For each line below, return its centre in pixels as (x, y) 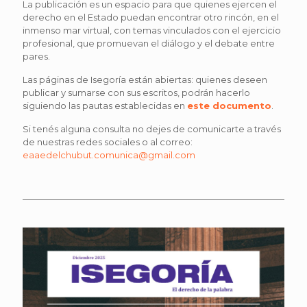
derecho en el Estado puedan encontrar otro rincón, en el (151, 17)
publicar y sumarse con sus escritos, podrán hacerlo (136, 93)
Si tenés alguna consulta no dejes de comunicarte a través (152, 129)
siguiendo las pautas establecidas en (105, 106)
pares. (37, 56)
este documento (229, 106)
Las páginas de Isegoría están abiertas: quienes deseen (145, 79)
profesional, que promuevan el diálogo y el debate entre (149, 43)
